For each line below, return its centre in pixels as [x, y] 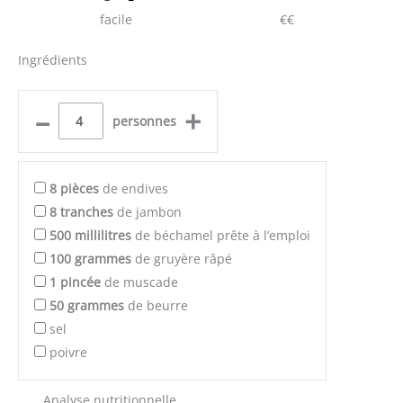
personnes [144, 121]
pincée [81, 282]
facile [116, 20]
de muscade [139, 282]
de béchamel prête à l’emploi [221, 235]
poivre [68, 352]
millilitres [103, 235]
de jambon [148, 211]
